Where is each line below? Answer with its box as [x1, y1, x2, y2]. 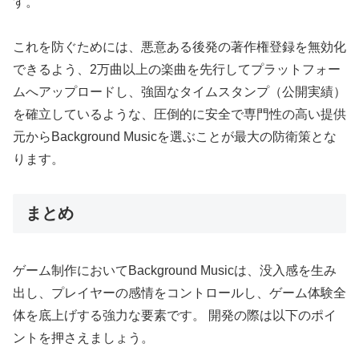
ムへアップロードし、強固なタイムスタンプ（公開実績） [13, 85, 346, 99]
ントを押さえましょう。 [13, 330, 154, 345]
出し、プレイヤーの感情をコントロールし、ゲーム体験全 [13, 285, 346, 300]
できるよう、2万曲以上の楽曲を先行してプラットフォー [13, 63, 341, 77]
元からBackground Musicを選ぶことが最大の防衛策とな [13, 130, 337, 144]
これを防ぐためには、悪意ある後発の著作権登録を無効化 [13, 40, 346, 54]
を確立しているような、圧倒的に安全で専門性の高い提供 [13, 107, 346, 122]
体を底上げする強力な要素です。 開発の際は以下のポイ [13, 308, 337, 322]
